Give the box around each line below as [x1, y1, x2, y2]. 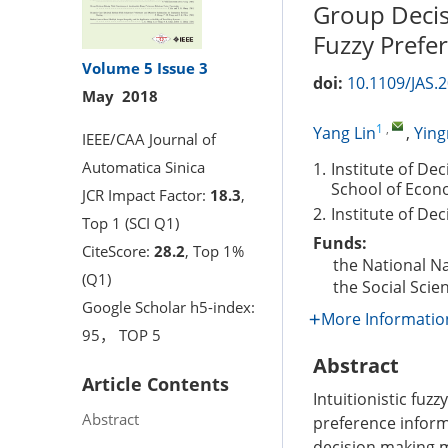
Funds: [313, 232, 367, 254]
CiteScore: [82, 240, 154, 261]
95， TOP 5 [82, 324, 161, 345]
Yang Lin [313, 122, 376, 144]
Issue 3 [157, 57, 208, 78]
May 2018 [82, 85, 158, 106]
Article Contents [82, 371, 229, 396]
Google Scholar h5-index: [82, 296, 255, 317]
